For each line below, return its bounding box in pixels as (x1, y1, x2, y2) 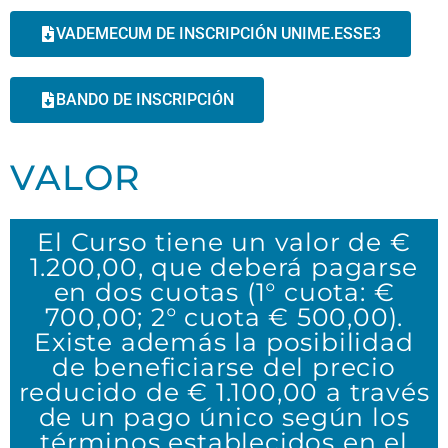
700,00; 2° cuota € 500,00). (44, 302, 404, 333)
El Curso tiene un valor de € (37, 227, 411, 258)
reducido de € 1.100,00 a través (18, 377, 430, 408)
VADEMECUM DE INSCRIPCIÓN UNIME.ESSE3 (56, 24, 381, 44)
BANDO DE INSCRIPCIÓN (56, 90, 234, 110)
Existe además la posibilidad (34, 327, 414, 358)
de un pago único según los (38, 402, 410, 433)
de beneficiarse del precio (52, 352, 396, 383)
